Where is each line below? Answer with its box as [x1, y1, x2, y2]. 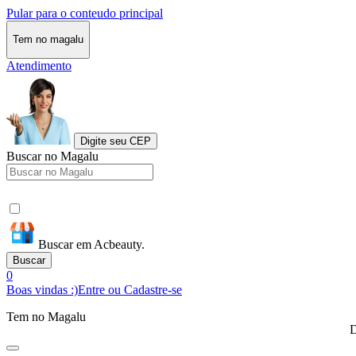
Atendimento [6, 58, 72, 72]
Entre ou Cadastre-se [78, 282, 182, 296]
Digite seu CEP [80, 134, 151, 147]
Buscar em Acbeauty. [38, 237, 145, 251]
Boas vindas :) [6, 282, 78, 296]
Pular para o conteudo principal [6, 6, 163, 20]
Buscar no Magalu [6, 149, 99, 163]
